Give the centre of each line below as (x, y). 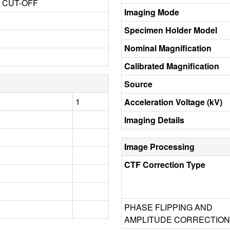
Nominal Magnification (168, 48)
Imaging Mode (152, 12)
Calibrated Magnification (172, 66)
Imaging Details (154, 120)
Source (138, 84)
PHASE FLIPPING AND (168, 207)
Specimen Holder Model (171, 30)
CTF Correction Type (165, 164)
